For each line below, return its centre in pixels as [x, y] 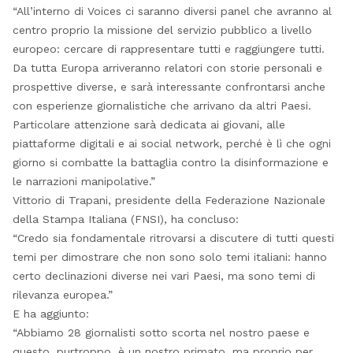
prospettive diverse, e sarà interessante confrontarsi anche [169, 87]
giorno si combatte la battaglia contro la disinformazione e [170, 163]
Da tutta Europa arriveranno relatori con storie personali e [167, 68]
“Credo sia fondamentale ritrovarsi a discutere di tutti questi [173, 238]
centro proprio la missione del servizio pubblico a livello [162, 30]
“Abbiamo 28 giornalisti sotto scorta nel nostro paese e [161, 333]
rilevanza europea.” [62, 295]
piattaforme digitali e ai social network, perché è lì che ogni [171, 144]
